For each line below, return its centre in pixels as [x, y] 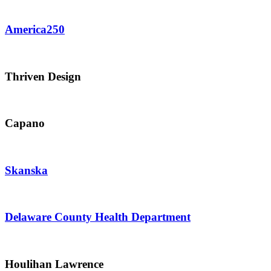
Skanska [26, 170]
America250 [35, 30]
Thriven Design [43, 76]
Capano [25, 123]
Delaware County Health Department [98, 217]
